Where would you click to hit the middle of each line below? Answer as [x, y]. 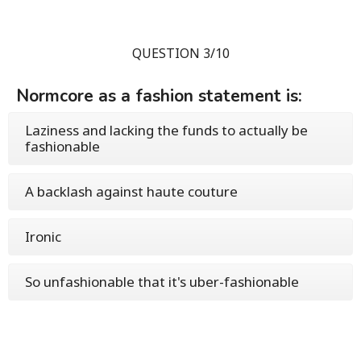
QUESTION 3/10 [180, 53]
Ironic [43, 236]
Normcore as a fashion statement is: [159, 95]
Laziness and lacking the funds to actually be [166, 130]
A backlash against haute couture [131, 191]
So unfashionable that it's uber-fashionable [162, 281]
